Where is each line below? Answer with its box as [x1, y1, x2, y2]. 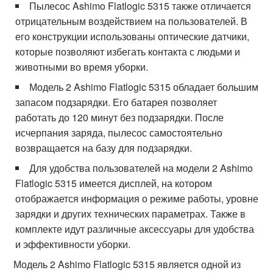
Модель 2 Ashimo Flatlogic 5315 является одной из [13, 257, 241, 271]
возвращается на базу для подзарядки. [15, 141, 193, 155]
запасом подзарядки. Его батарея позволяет [15, 95, 218, 109]
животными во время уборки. [15, 60, 149, 74]
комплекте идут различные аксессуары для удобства [15, 222, 255, 236]
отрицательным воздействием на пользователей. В [15, 14, 248, 28]
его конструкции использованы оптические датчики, [15, 29, 250, 43]
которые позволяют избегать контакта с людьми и [15, 44, 241, 58]
